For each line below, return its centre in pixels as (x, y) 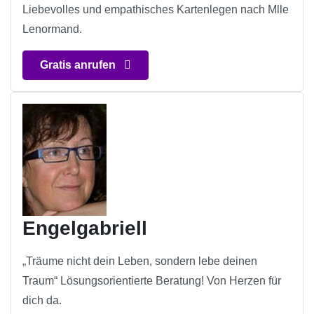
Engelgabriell (85, 228)
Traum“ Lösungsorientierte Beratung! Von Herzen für (152, 281)
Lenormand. (52, 29)
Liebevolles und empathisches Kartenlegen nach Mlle (156, 10)
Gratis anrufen (79, 65)
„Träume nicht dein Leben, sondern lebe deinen (140, 261)
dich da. (42, 301)
